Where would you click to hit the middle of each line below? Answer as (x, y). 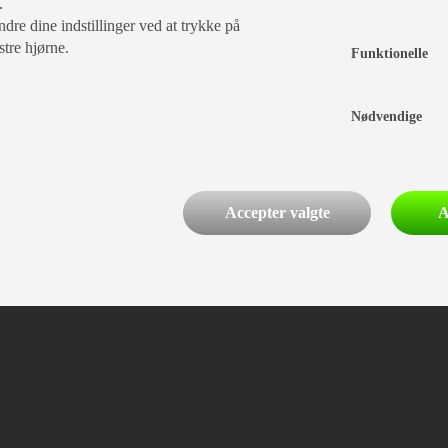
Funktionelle (389, 53)
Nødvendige (386, 116)
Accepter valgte (277, 212)
